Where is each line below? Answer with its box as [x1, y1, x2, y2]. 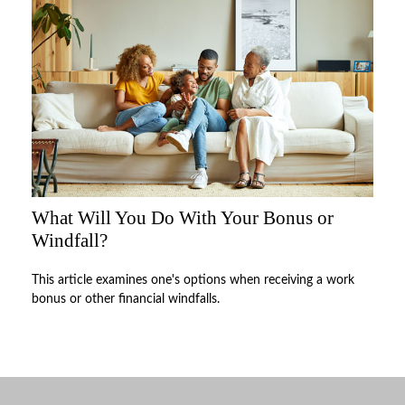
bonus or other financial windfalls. [32, 292, 220, 306]
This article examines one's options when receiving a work [32, 273, 354, 287]
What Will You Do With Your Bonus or [32, 206, 334, 229]
